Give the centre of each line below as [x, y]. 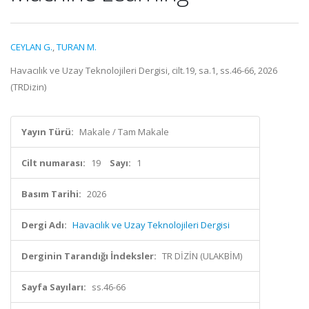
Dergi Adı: [44, 225]
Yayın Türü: [48, 132]
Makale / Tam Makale [124, 132]
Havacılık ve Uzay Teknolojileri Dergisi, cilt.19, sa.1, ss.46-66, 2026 [144, 70]
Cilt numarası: [53, 163]
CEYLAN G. [31, 47]
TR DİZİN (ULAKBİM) [202, 256]
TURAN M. [77, 47]
